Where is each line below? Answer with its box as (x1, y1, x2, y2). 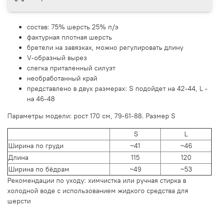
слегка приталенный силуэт (27, 63, 117, 72)
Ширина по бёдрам (8, 164, 71, 174)
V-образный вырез (27, 53, 89, 62)
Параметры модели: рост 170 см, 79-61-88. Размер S (7, 111, 175, 120)
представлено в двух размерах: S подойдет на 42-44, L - (27, 84, 208, 93)
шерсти (7, 196, 33, 205)
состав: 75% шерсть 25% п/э (27, 22, 118, 31)
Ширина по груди (8, 141, 66, 150)
